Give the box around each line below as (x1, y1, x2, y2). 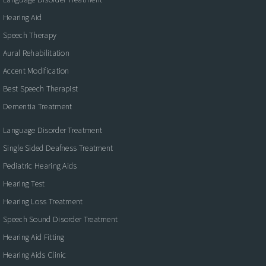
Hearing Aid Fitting (3, 231, 65, 242)
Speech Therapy (3, 29, 57, 40)
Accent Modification (3, 65, 69, 76)
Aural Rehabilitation (3, 47, 69, 58)
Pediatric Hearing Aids (3, 160, 77, 171)
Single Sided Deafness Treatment (3, 142, 113, 153)
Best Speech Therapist (3, 83, 78, 94)
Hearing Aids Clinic (3, 249, 66, 260)
